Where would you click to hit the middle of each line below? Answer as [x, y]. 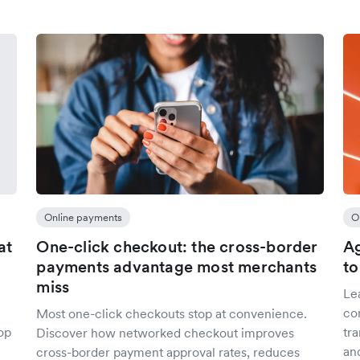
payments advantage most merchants [176, 267]
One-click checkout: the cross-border [177, 247]
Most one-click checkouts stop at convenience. [172, 313]
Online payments [84, 217]
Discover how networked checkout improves [166, 333]
